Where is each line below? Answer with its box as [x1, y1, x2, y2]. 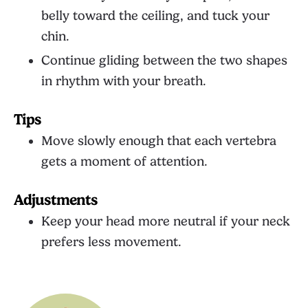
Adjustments [14, 191, 98, 208]
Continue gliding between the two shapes [41, 53, 287, 68]
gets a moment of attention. [41, 154, 208, 169]
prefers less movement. [41, 234, 181, 250]
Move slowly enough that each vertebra [41, 133, 276, 148]
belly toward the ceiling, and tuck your [41, 8, 269, 23]
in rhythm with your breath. [41, 74, 206, 89]
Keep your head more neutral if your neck [41, 214, 290, 229]
